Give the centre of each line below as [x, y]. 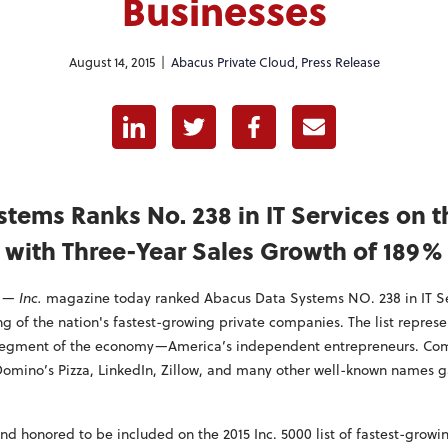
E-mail [337, 115]
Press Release [340, 61]
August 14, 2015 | [119, 61]
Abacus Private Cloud [232, 61]
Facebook [289, 115]
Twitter [217, 115]
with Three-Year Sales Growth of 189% [224, 250]
